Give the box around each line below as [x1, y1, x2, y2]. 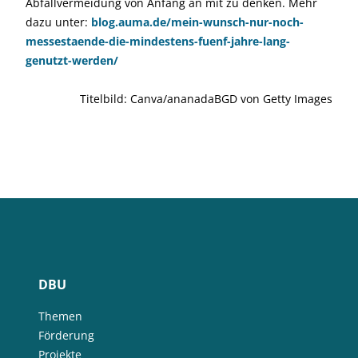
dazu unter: [26, 14, 91, 30]
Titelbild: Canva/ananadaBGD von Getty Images [80, 91, 332, 106]
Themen [38, 308, 82, 324]
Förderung [38, 328, 94, 343]
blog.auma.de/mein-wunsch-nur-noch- [91, 14, 304, 30]
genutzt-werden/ [26, 53, 118, 68]
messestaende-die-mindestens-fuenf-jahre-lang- [26, 34, 290, 49]
